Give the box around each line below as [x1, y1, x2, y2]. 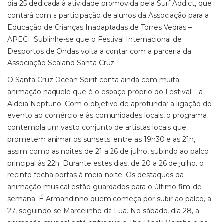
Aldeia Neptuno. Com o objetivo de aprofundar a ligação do [7, 99, 212, 108]
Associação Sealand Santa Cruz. [7, 58, 116, 67]
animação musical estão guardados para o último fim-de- [7, 182, 204, 191]
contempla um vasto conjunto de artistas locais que [7, 123, 186, 132]
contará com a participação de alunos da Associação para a [7, 11, 209, 20]
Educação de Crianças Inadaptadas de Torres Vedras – [7, 23, 192, 32]
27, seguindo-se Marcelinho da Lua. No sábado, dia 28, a [7, 206, 199, 215]
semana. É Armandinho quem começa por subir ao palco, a [7, 194, 211, 203]
